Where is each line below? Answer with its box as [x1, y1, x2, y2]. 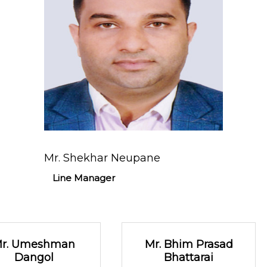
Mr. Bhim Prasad [144, 237, 233, 251]
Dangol [14, 250, 54, 264]
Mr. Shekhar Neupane [44, 151, 161, 164]
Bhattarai [164, 250, 214, 264]
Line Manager [52, 172, 115, 184]
